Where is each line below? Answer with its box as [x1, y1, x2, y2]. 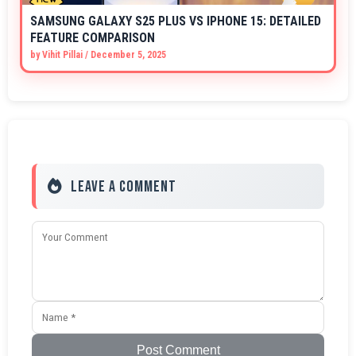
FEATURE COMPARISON [30, 30, 155, 46]
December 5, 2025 [91, 49, 166, 61]
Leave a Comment [71, 177, 176, 197]
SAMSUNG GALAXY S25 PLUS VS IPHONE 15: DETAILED [30, 14, 321, 29]
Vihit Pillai [42, 49, 83, 61]
